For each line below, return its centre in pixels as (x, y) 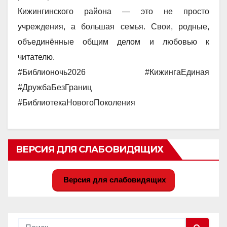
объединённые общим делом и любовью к (113, 42)
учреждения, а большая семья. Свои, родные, (113, 26)
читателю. (36, 57)
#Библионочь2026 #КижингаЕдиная (113, 72)
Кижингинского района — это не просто (113, 11)
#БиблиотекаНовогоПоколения (77, 102)
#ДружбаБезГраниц (55, 87)
